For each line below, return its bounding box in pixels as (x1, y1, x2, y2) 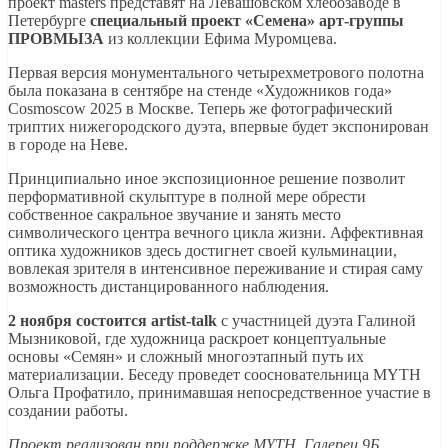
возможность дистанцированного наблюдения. (8, 278, 329, 296)
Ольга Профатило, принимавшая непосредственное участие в (8, 384, 431, 402)
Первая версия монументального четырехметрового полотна (8, 64, 424, 82)
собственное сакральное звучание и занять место (8, 206, 341, 224)
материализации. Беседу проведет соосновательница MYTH (8, 366, 421, 384)
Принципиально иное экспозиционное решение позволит (8, 170, 405, 188)
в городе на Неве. (8, 136, 132, 154)
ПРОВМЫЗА (8, 30, 104, 48)
